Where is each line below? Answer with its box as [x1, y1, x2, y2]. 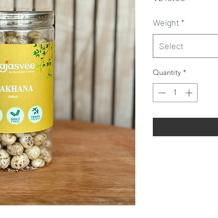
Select [159, 40, 183, 51]
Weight [153, 17, 179, 28]
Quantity [153, 68, 181, 77]
